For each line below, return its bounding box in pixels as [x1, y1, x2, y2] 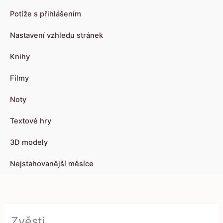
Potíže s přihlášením [10, 9, 81, 19]
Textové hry [10, 116, 51, 126]
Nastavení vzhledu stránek [10, 31, 103, 40]
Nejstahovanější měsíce [10, 159, 94, 169]
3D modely [10, 138, 48, 147]
